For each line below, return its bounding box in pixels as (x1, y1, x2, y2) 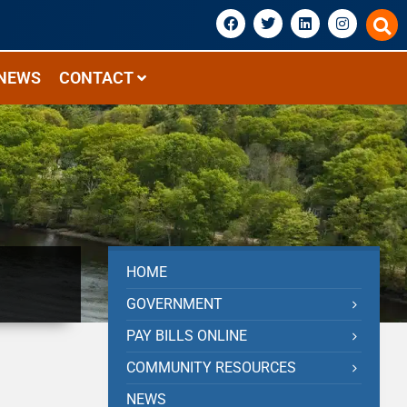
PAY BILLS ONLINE (126, 327, 248, 344)
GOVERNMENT (126, 295, 223, 313)
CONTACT (59, 68, 134, 87)
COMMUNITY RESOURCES (126, 359, 297, 376)
